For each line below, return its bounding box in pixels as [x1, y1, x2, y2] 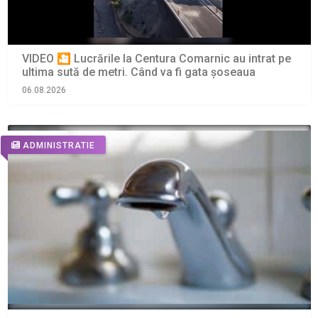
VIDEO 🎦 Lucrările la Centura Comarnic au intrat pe [21, 52, 291, 66]
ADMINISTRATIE [22, 140, 95, 150]
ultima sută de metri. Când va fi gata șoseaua [21, 65, 256, 79]
